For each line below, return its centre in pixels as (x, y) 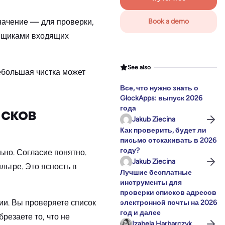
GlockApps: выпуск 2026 (161, 98)
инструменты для (151, 183)
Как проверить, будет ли (163, 131)
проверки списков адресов (168, 193)
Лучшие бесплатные (156, 173)
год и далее (140, 213)
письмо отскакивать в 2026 (168, 141)
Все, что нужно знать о (159, 88)
